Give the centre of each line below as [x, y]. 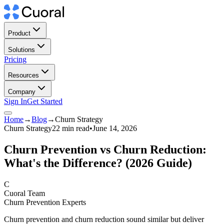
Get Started [45, 101]
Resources [23, 75]
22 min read [71, 128]
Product [19, 33]
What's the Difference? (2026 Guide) [98, 163]
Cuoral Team [24, 193]
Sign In [15, 101]
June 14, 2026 [115, 128]
